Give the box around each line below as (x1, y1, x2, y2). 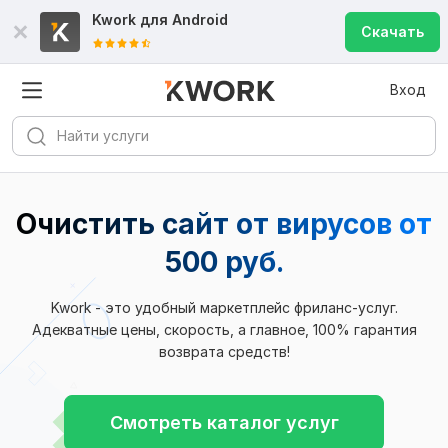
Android (172, 11, 228, 28)
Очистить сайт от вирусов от (16, 207, 432, 241)
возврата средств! (158, 343, 290, 360)
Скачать (361, 23, 424, 40)
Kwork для (92, 11, 172, 28)
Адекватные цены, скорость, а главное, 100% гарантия (31, 321, 417, 338)
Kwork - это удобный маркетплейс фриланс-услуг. (50, 299, 398, 316)
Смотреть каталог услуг (109, 412, 339, 433)
